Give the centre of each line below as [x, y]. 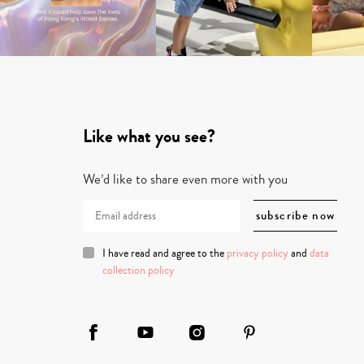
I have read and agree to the [165, 253]
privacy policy [258, 253]
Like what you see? [149, 136]
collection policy [139, 270]
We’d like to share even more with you [185, 179]
